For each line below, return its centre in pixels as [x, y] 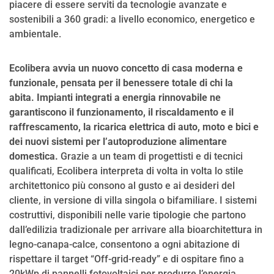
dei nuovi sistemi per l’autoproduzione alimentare [118, 141]
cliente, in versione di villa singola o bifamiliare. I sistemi [133, 200]
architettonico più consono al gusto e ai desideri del [122, 185]
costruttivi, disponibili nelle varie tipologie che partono [128, 215]
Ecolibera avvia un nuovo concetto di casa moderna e [126, 68]
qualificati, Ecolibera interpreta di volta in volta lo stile [126, 171]
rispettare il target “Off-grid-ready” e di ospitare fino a [127, 259]
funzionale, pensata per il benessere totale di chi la [121, 83]
